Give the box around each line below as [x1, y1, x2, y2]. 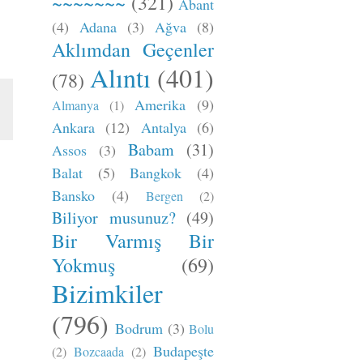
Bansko [52, 186, 95, 205]
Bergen [146, 187, 183, 204]
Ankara [52, 117, 95, 137]
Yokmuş [52, 252, 115, 278]
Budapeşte [153, 341, 214, 361]
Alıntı [89, 60, 151, 95]
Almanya [52, 96, 99, 113]
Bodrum [115, 318, 164, 338]
